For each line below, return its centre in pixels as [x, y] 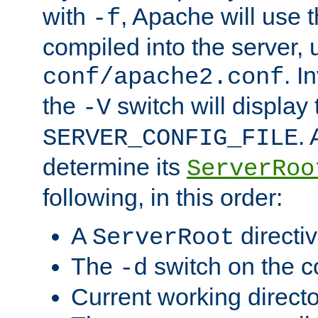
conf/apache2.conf [163, 77]
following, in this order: [163, 197]
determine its [115, 166]
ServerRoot [163, 237]
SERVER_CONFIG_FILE [170, 138]
